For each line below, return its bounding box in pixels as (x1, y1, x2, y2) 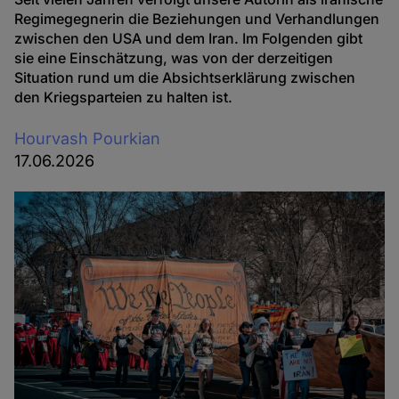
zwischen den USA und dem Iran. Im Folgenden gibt (14, 29, 363, 47)
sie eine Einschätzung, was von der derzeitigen (14, 49, 334, 67)
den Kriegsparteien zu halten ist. (14, 88, 233, 106)
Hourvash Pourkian (14, 128, 161, 148)
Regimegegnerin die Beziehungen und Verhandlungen (14, 10, 380, 28)
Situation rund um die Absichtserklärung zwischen (14, 69, 356, 86)
